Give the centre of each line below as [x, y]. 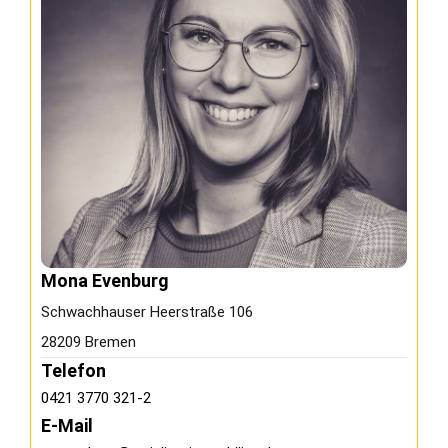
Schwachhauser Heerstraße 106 [147, 312]
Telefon [73, 371]
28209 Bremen [88, 342]
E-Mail [67, 426]
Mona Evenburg [105, 281]
